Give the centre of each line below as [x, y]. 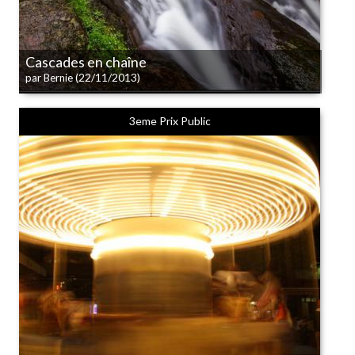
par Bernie [49, 78]
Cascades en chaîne [86, 62]
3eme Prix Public [170, 121]
